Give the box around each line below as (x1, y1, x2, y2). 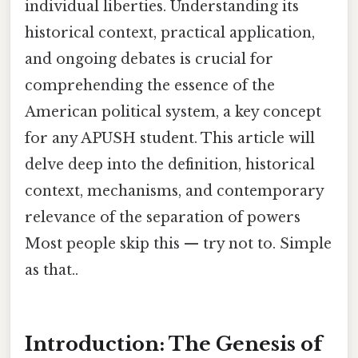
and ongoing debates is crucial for (25, 50, 273, 68)
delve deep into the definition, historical (25, 155, 315, 173)
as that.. (25, 261, 78, 279)
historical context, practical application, (25, 23, 315, 42)
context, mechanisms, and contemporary (25, 181, 324, 200)
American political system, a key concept (25, 102, 321, 121)
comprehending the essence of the (25, 76, 275, 94)
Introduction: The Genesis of (25, 332, 322, 356)
